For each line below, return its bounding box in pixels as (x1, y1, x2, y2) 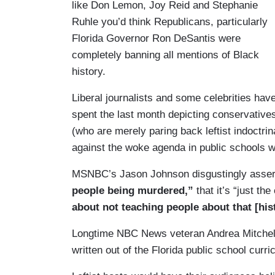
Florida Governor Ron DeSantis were (72, 32, 241, 44)
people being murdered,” (72, 184, 193, 196)
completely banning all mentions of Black (72, 48, 259, 61)
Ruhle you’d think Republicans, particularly (72, 15, 268, 28)
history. (72, 65, 109, 77)
